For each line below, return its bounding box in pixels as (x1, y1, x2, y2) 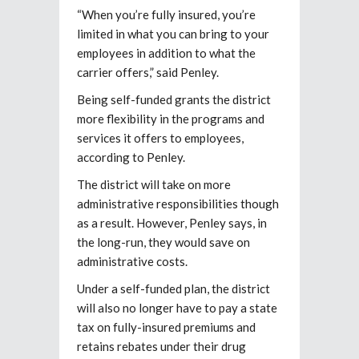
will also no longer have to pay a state (77, 300, 277, 315)
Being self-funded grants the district (77, 91, 271, 107)
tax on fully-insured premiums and (77, 319, 256, 334)
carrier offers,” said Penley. (77, 64, 219, 79)
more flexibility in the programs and (77, 111, 264, 126)
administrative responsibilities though (77, 196, 279, 211)
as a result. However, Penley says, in (77, 215, 267, 230)
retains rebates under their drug (77, 338, 246, 353)
